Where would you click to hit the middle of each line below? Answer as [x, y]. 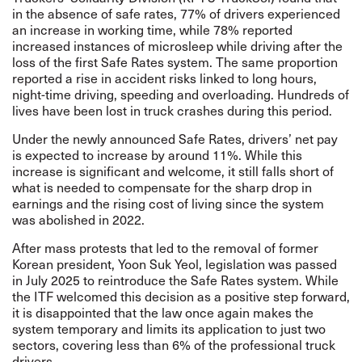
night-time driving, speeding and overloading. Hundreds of [181, 94]
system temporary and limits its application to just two [169, 328]
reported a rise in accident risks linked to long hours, [164, 78]
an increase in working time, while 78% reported [152, 29]
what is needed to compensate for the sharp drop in [162, 187]
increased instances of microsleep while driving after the [177, 45]
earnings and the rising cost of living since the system [168, 203]
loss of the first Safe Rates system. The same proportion [175, 61]
